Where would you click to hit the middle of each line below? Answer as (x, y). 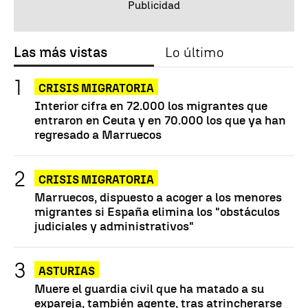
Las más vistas (60, 53)
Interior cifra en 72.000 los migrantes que (151, 106)
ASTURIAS (67, 272)
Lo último (194, 53)
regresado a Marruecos (98, 135)
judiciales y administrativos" (114, 226)
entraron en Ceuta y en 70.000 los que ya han (160, 120)
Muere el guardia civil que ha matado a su (149, 289)
